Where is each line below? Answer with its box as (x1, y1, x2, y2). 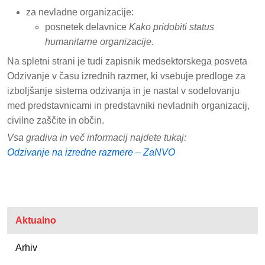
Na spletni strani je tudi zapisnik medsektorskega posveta (7, 56, 247, 66)
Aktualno (15, 215, 56, 225)
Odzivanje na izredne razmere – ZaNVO (7, 147, 175, 157)
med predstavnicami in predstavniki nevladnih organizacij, (7, 101, 250, 111)
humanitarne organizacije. (45, 37, 154, 47)
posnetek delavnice (45, 22, 129, 32)
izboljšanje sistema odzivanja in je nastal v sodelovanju (7, 86, 240, 96)
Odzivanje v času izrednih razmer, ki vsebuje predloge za (7, 71, 245, 81)
